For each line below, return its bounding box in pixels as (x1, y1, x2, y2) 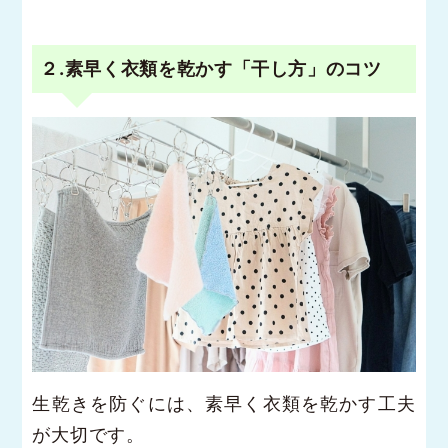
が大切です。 (32, 424, 145, 446)
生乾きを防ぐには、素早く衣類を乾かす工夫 (32, 393, 416, 415)
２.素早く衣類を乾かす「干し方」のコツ (40, 57, 382, 79)
